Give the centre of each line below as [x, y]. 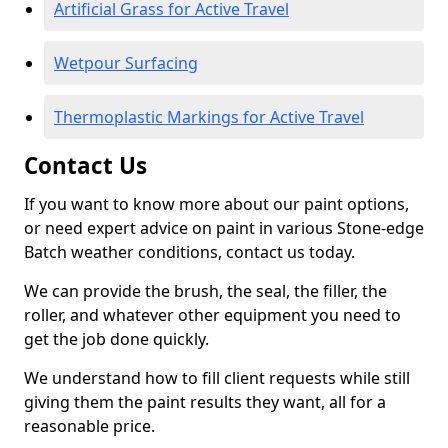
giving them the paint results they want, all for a [205, 402]
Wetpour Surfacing [126, 63]
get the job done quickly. [116, 339]
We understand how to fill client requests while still [217, 378]
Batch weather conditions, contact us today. [189, 252]
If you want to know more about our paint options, [216, 204]
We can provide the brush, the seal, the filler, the [205, 291]
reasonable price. [89, 426]
